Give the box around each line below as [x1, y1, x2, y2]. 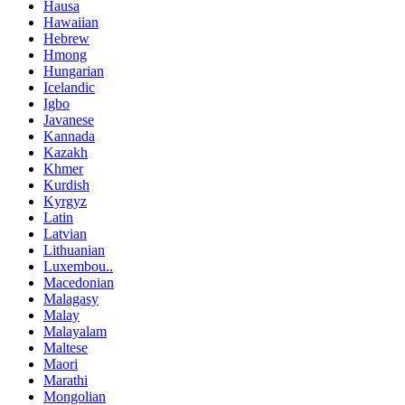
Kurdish [43, 176, 89, 193]
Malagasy [43, 290, 99, 306]
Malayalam [43, 323, 107, 339]
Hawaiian [43, 14, 99, 30]
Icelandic [43, 79, 95, 95]
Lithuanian [43, 241, 105, 258]
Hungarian [43, 62, 104, 79]
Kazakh [43, 144, 88, 160]
